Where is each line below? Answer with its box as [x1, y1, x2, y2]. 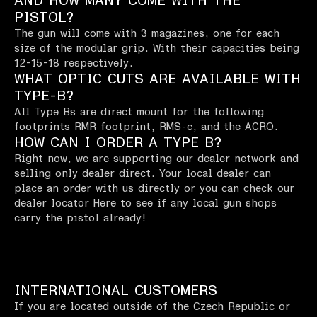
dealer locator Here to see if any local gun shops [14, 198, 277, 209]
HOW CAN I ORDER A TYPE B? [14, 136, 221, 151]
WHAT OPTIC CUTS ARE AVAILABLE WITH [14, 72, 301, 87]
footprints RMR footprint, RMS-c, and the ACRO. [14, 122, 278, 133]
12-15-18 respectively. [14, 58, 133, 69]
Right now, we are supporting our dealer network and [14, 154, 299, 165]
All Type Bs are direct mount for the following [14, 107, 264, 118]
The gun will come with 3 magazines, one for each [14, 28, 279, 40]
